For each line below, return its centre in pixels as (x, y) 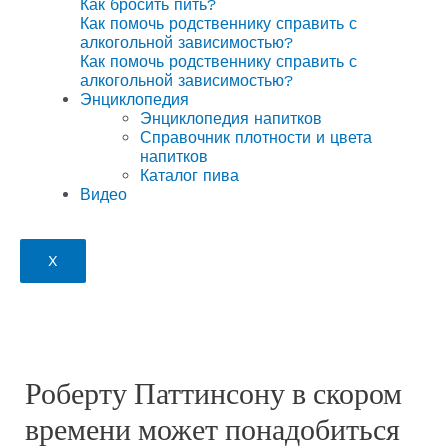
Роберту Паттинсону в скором (213, 393)
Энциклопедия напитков (231, 118)
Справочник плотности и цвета (256, 137)
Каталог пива (189, 175)
